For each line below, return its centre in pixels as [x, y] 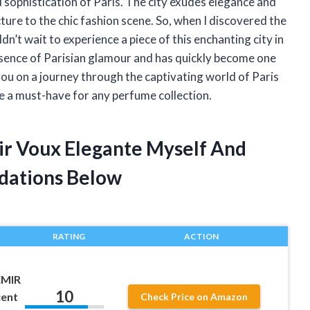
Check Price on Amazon [194, 297]
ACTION [201, 237]
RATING [69, 237]
